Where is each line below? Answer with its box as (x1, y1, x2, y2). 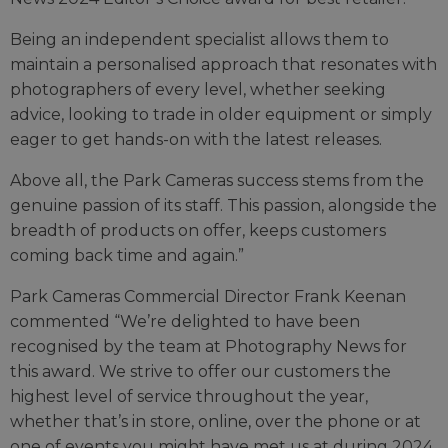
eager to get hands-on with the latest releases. (10, 129, 382, 149)
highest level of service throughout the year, (10, 386, 368, 406)
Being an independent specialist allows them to (10, 29, 389, 49)
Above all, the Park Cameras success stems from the (10, 170, 424, 190)
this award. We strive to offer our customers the (10, 361, 391, 381)
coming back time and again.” (10, 245, 244, 265)
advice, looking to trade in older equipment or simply (10, 104, 432, 124)
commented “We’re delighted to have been (10, 311, 360, 331)
